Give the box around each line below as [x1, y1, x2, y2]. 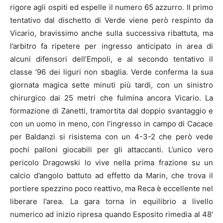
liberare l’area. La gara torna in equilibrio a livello [10, 196, 213, 206]
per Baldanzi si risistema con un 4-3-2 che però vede [10, 131, 213, 141]
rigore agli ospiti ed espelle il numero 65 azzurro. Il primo [10, 2, 213, 12]
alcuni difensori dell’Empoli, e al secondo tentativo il [10, 54, 213, 64]
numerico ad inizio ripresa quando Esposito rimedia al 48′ [10, 209, 213, 219]
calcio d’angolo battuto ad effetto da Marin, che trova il [10, 170, 213, 180]
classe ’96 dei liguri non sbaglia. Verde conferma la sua [10, 67, 213, 77]
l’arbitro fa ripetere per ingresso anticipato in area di [10, 41, 213, 51]
